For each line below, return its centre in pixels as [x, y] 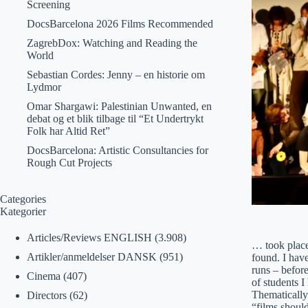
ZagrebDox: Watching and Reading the [112, 43]
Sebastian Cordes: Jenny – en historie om [115, 75]
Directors [46, 295]
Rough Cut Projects [69, 163]
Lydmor [44, 87]
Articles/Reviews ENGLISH [89, 238]
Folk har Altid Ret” [68, 131]
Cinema [43, 276]
